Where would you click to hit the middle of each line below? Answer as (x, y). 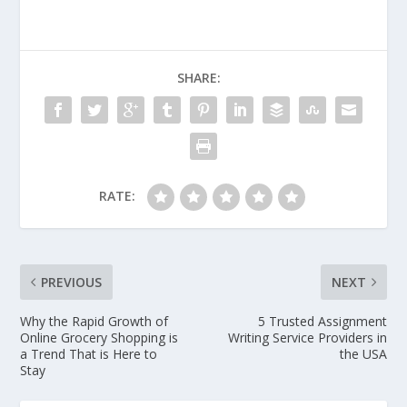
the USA (363, 354)
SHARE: (199, 78)
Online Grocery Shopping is (99, 338)
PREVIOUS (72, 283)
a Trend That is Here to (89, 354)
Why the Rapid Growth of (94, 322)
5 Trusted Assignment (322, 322)
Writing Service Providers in (307, 338)
